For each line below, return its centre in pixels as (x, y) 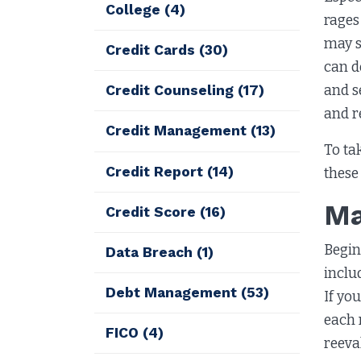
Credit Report (157, 171)
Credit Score (153, 212)
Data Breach (151, 252)
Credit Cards (153, 50)
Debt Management (174, 293)
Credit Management (178, 131)
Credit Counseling (172, 91)
